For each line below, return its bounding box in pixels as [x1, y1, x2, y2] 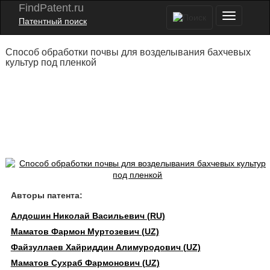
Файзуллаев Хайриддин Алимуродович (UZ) [10, 242, 201, 252]
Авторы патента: [10, 190, 83, 200]
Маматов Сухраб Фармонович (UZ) [10, 258, 160, 268]
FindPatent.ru [19, 2, 84, 14]
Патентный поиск [19, 16, 87, 26]
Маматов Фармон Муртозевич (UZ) [10, 227, 159, 236]
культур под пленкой [5, 57, 96, 67]
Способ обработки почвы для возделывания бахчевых [5, 47, 251, 57]
